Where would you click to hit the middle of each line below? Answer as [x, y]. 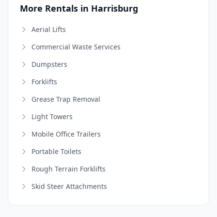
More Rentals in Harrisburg [79, 8]
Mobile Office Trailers [66, 134]
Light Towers [52, 116]
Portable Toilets [56, 151]
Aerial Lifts [49, 29]
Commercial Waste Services [76, 46]
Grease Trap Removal [66, 99]
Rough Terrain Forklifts [69, 169]
